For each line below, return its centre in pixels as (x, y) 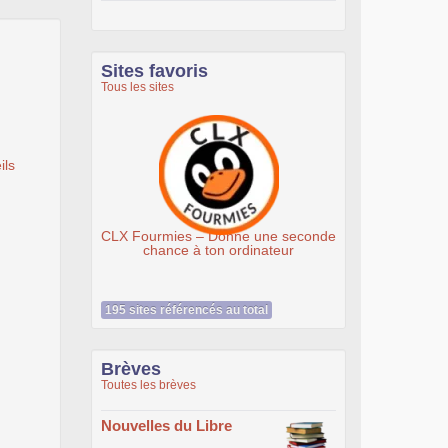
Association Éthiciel (314, 235)
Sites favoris (154, 71)
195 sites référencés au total (186, 310)
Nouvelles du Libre (166, 425)
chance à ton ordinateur (79, 249)
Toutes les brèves (148, 385)
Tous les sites (137, 87)
